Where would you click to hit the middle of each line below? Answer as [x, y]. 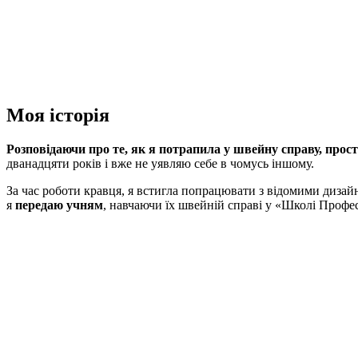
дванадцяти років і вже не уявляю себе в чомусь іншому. [160, 164]
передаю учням [58, 205]
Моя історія [58, 115]
